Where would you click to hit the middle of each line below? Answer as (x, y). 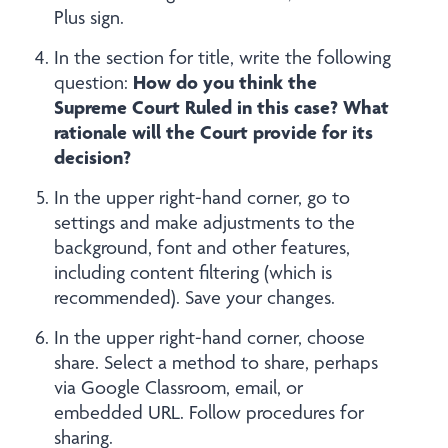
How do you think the (225, 82)
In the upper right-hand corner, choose (209, 337)
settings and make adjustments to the (204, 222)
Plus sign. (89, 17)
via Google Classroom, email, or (178, 387)
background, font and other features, (202, 247)
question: (93, 82)
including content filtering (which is (193, 272)
